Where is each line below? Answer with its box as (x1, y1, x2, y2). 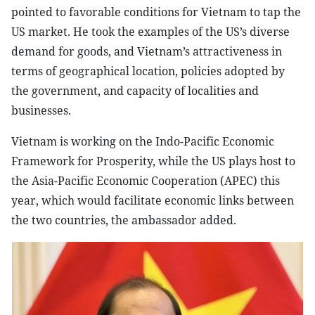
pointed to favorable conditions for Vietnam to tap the (11, 4, 301, 20)
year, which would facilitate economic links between (11, 193, 294, 208)
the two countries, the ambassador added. (11, 212, 236, 228)
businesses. (11, 103, 71, 118)
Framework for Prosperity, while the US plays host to (11, 153, 295, 169)
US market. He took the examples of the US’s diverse (11, 24, 290, 39)
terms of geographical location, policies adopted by (11, 63, 285, 79)
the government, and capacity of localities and (11, 83, 259, 98)
